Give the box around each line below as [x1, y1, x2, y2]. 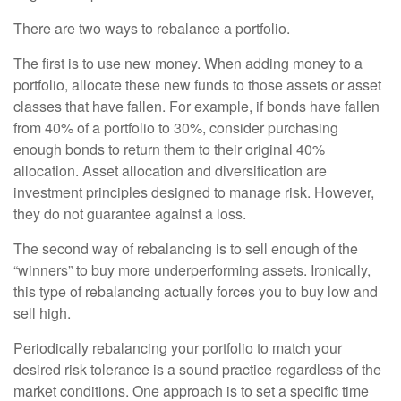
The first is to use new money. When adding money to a [13, 53, 363, 74]
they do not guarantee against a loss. [13, 203, 246, 225]
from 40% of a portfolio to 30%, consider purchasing [13, 117, 338, 139]
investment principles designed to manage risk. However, [13, 182, 374, 203]
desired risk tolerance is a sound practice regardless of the [13, 359, 381, 380]
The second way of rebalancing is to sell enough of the [13, 238, 358, 260]
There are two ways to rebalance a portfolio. [13, 18, 290, 39]
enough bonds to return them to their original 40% [13, 139, 325, 160]
